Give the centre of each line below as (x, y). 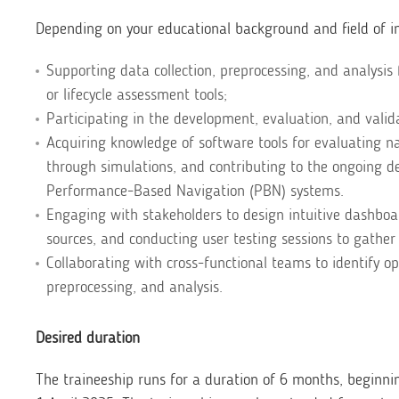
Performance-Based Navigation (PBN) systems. (195, 191)
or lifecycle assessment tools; (137, 94)
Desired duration (88, 338)
